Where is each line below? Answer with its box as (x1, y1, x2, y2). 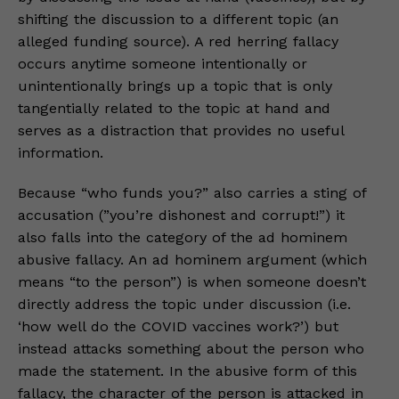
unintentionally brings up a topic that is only (18, 77, 332, 94)
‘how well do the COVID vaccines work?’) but (18, 318, 338, 335)
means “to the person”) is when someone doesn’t (18, 273, 366, 290)
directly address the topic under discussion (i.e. (18, 296, 351, 313)
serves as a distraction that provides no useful (18, 122, 344, 139)
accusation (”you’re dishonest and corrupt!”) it (18, 207, 345, 224)
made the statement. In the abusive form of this (18, 362, 357, 379)
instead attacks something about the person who (18, 340, 364, 357)
